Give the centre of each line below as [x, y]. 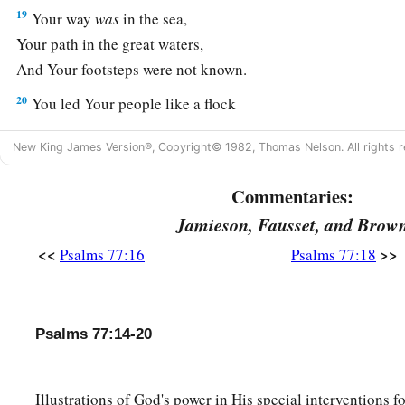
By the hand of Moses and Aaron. [123, 129]
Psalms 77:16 [102, 255]
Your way [62, 19]
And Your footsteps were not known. [132, 70]
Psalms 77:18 [334, 255]
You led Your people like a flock [132, 104]
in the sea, [154, 19]
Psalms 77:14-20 [94, 334]
